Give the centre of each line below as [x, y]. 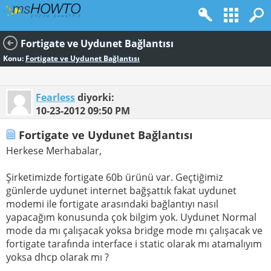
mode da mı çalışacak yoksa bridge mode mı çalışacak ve [134, 231]
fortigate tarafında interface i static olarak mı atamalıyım [134, 244]
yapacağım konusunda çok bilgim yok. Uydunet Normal [131, 217]
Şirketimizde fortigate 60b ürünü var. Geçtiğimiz [114, 178]
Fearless [55, 97]
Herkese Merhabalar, [54, 151]
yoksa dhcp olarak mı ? [57, 257]
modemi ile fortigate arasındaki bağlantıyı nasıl [112, 204]
